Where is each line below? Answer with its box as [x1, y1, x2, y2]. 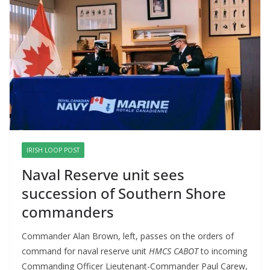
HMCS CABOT [149, 245, 201, 257]
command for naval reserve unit [22, 245, 149, 257]
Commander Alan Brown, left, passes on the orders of [22, 230, 234, 242]
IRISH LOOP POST [27, 146, 80, 155]
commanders [22, 202, 114, 222]
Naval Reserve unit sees [22, 165, 184, 185]
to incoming [201, 245, 247, 257]
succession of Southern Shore [22, 183, 226, 204]
